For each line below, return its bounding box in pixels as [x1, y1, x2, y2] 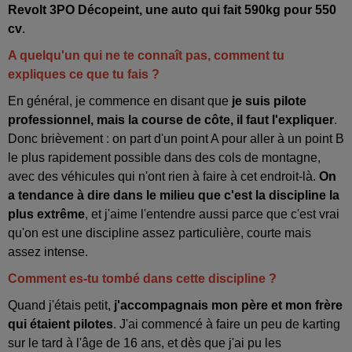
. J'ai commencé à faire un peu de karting [113, 317, 340, 331]
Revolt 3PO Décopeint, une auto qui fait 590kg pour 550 [8, 2, 336, 16]
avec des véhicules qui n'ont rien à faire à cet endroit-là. [8, 169, 319, 183]
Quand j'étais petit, [8, 298, 114, 312]
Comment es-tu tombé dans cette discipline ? [8, 271, 277, 285]
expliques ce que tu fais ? [8, 67, 159, 81]
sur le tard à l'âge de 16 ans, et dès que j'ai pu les [8, 335, 281, 350]
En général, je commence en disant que [8, 93, 232, 108]
